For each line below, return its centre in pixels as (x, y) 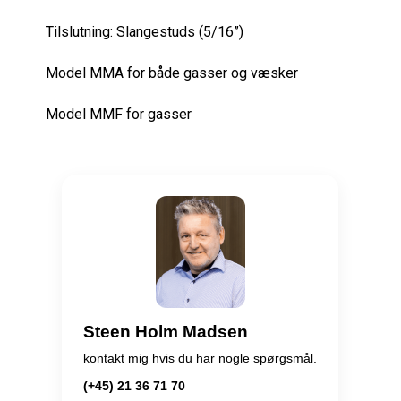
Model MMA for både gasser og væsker (171, 73)
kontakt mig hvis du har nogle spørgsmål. (200, 358)
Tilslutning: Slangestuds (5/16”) (144, 32)
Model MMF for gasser (118, 114)
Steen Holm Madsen (166, 332)
